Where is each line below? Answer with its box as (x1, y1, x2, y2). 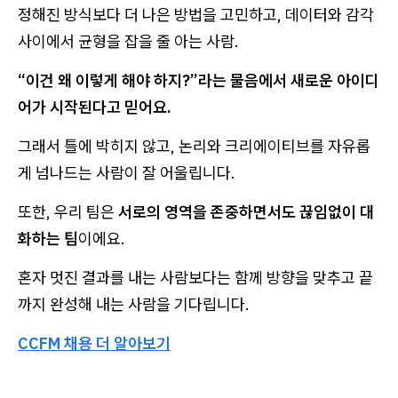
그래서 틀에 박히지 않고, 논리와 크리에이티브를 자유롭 (18, 135, 370, 156)
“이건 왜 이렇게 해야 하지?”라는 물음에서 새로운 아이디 (18, 69, 379, 91)
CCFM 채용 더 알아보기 (18, 332, 171, 354)
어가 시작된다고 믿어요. (18, 96, 171, 117)
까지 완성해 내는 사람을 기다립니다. (18, 293, 250, 314)
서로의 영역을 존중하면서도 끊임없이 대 (118, 201, 374, 222)
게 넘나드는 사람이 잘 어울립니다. (18, 162, 235, 183)
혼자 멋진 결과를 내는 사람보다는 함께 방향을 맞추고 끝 (18, 267, 373, 288)
